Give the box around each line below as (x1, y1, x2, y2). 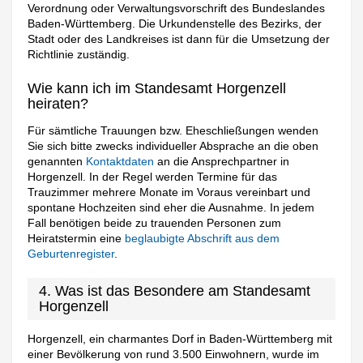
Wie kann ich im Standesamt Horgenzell (28, 80, 287, 97)
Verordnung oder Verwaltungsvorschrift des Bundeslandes (28, 2, 326, 15)
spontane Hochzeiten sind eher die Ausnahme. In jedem (28, 201, 315, 215)
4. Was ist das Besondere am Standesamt (39, 283, 311, 300)
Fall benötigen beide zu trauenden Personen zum (28, 216, 282, 230)
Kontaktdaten (86, 155, 155, 169)
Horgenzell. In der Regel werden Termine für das (28, 170, 278, 184)
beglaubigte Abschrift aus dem (125, 232, 280, 246)
